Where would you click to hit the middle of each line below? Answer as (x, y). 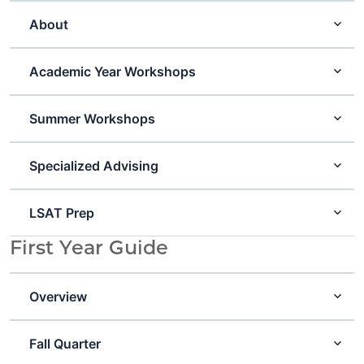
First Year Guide (89, 247)
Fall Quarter (65, 343)
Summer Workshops (93, 118)
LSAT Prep (62, 212)
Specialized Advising (94, 165)
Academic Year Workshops (113, 71)
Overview (58, 296)
